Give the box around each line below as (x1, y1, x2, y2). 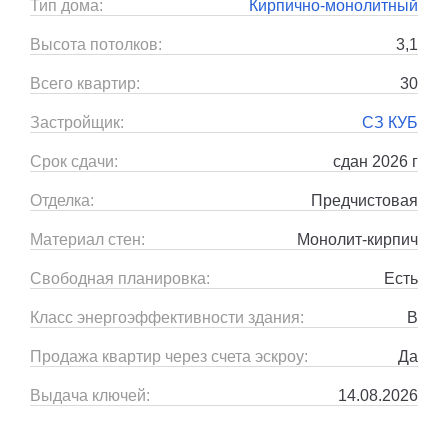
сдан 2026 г (333, 153, 418, 170)
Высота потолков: (30, 36, 162, 53)
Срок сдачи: (30, 153, 118, 170)
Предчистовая (311, 192, 418, 209)
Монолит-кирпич (297, 231, 418, 248)
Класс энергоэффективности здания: (30, 309, 304, 326)
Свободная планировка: (30, 270, 210, 287)
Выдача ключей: (30, 387, 150, 404)
